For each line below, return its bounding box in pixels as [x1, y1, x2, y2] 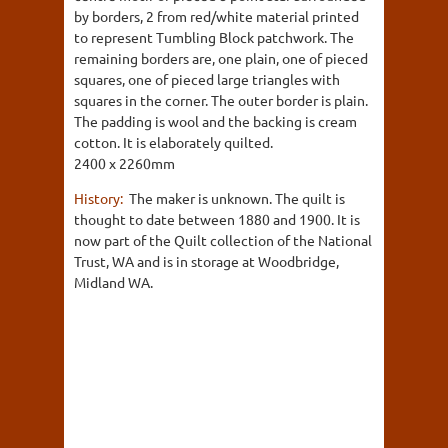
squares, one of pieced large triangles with [74, 70, 340, 88]
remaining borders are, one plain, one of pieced [74, 49, 368, 67]
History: [74, 189, 126, 207]
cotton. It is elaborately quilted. [74, 133, 273, 151]
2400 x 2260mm [74, 154, 175, 172]
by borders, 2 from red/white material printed [74, 7, 359, 25]
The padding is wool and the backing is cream [74, 112, 357, 130]
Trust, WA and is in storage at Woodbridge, [74, 252, 339, 270]
